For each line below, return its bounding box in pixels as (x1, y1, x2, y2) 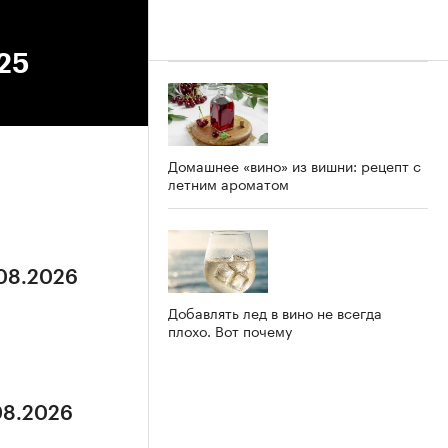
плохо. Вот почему (168, 318, 292, 341)
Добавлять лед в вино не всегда (168, 300, 382, 323)
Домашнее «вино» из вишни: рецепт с (168, 153, 421, 176)
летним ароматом (168, 171, 289, 194)
